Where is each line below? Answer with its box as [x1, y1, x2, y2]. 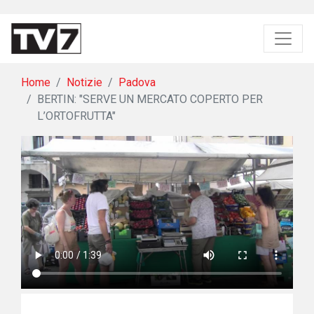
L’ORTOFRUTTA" [37, 109, 116, 123]
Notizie [67, 75, 102, 89]
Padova [118, 75, 156, 89]
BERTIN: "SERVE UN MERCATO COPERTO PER [37, 92, 263, 106]
